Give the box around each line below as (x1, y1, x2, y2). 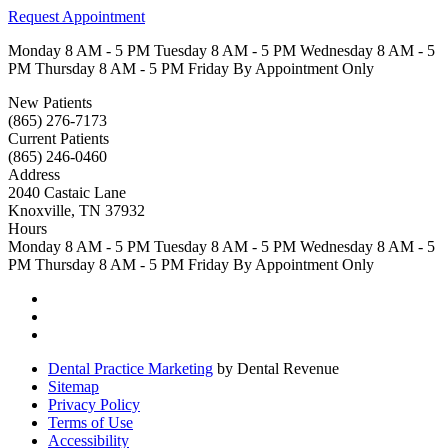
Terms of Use (48, 414, 133, 432)
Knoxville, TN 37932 (8, 202, 145, 220)
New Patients (8, 94, 92, 112)
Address (8, 166, 60, 184)
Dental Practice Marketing (48, 360, 213, 378)
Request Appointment (8, 8, 145, 26)
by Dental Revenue (213, 360, 339, 378)
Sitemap (48, 378, 99, 396)
